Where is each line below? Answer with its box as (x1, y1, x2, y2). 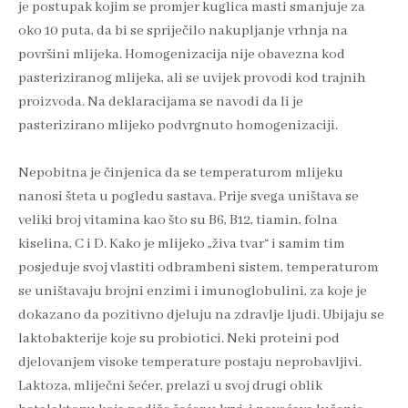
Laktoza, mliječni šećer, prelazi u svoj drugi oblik (18, 376, 322, 395)
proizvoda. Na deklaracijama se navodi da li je (18, 92, 303, 111)
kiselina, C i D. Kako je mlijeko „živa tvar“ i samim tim (18, 234, 345, 253)
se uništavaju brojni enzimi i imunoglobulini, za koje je (18, 281, 367, 301)
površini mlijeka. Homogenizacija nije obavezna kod (18, 45, 345, 64)
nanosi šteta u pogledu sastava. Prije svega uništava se (18, 187, 359, 206)
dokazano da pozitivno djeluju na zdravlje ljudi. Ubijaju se (18, 305, 384, 324)
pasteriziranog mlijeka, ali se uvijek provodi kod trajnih (18, 68, 366, 87)
